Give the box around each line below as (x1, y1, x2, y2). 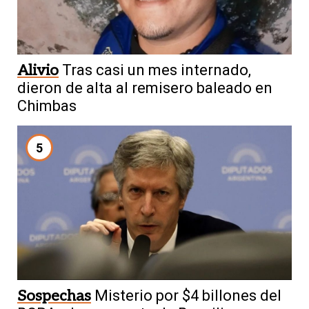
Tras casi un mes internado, (62, 61, 251, 79)
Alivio (17, 61, 59, 80)
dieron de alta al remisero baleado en (17, 79, 272, 97)
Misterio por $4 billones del (94, 286, 281, 304)
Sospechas (17, 286, 91, 305)
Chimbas (17, 97, 77, 115)
